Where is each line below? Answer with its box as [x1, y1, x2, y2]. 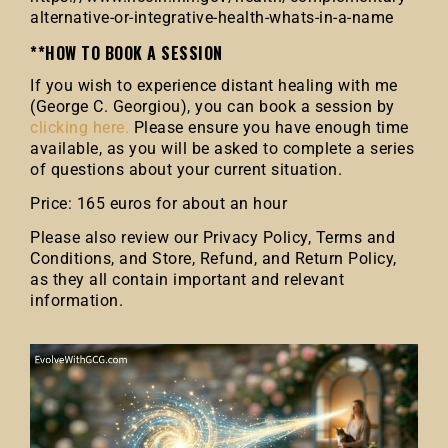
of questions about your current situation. [30, 160, 342, 179]
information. [30, 291, 123, 310]
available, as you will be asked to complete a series [30, 139, 414, 158]
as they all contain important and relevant [30, 270, 344, 289]
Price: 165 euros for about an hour [30, 194, 287, 213]
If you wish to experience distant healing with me [30, 76, 398, 95]
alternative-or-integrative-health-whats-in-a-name [30, 8, 394, 27]
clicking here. [30, 118, 129, 137]
